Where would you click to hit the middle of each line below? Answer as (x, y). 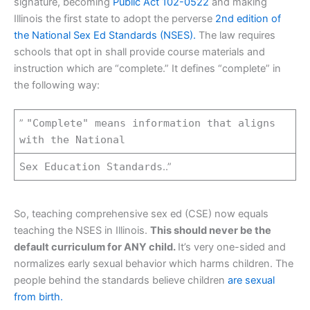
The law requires (236, 35)
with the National (73, 139)
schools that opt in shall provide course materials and (139, 52)
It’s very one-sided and (232, 247)
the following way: (57, 85)
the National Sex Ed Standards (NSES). (105, 35)
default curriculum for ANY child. (96, 247)
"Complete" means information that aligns (151, 122)
